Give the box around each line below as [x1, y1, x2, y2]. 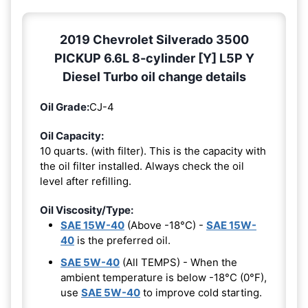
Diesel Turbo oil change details [62, 69, 246, 85]
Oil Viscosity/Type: [40, 203, 133, 217]
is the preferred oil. [74, 234, 170, 247]
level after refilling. [40, 175, 131, 188]
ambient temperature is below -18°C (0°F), [60, 271, 267, 285]
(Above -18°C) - [124, 219, 206, 232]
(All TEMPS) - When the [120, 256, 237, 269]
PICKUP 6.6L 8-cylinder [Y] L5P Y [54, 51, 254, 66]
